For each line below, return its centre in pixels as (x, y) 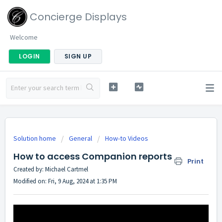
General (81, 138)
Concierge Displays (78, 17)
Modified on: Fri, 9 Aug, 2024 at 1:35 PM (65, 181)
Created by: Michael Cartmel (51, 169)
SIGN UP (78, 56)
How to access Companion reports (93, 156)
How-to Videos (127, 138)
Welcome (24, 37)
